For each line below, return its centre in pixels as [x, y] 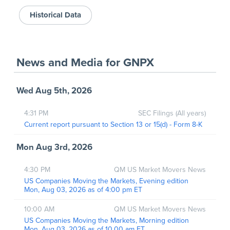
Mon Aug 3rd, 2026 [54, 147]
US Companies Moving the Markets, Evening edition [107, 181]
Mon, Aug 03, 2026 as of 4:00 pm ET [83, 189]
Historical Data [55, 15]
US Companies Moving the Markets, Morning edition [107, 220]
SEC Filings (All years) [172, 113]
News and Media [59, 62]
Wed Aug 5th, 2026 [54, 91]
